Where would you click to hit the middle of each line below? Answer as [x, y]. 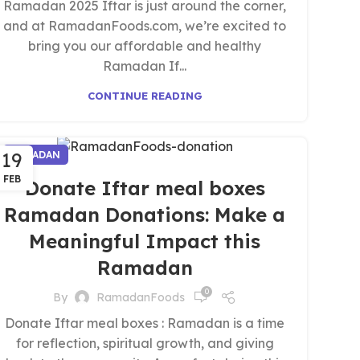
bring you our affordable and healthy [145, 46]
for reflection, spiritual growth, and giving [145, 344]
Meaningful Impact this [145, 241]
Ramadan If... [145, 66]
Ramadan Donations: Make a [145, 215]
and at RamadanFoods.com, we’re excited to [145, 26]
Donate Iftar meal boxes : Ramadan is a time [145, 323]
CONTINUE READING [145, 96]
